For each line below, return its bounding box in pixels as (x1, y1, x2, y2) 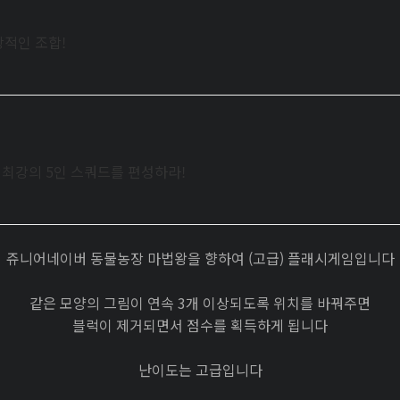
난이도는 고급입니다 (137, 359, 262, 380)
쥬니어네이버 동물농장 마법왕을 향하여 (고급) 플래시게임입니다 (5, 247, 395, 269)
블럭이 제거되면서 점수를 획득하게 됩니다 (72, 314, 328, 336)
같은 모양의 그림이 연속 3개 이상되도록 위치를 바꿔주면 (29, 292, 371, 313)
